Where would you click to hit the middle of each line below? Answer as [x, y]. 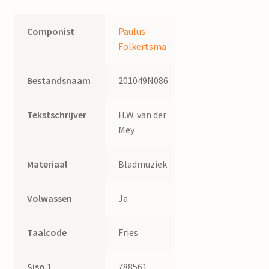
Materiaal [47, 164]
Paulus [132, 32]
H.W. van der [143, 115]
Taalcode [47, 233]
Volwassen [50, 198]
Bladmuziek [143, 164]
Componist [51, 32]
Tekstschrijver [57, 115]
